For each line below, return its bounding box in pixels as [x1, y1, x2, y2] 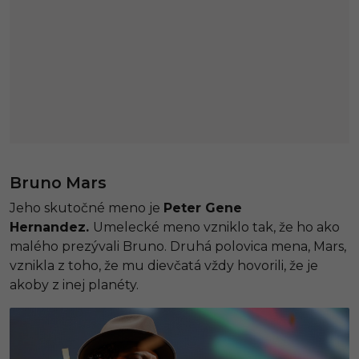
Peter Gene [163, 200, 242, 216]
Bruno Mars [10, 172, 107, 192]
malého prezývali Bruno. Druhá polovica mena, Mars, [10, 238, 346, 254]
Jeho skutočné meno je [10, 200, 163, 216]
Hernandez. [10, 219, 93, 235]
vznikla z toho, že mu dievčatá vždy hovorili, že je [10, 257, 318, 273]
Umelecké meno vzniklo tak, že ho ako [93, 219, 340, 235]
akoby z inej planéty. [10, 276, 139, 292]
